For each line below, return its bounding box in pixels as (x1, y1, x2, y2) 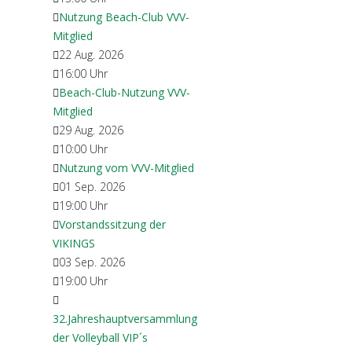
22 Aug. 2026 (59, 47, 123, 62)
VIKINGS (53, 236, 95, 251)
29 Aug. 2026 (59, 123, 123, 137)
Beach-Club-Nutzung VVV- (59, 85, 190, 100)
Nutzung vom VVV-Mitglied (59, 160, 194, 175)
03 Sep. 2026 (59, 255, 125, 269)
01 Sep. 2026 (59, 179, 125, 194)
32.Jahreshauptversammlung (53, 311, 197, 326)
